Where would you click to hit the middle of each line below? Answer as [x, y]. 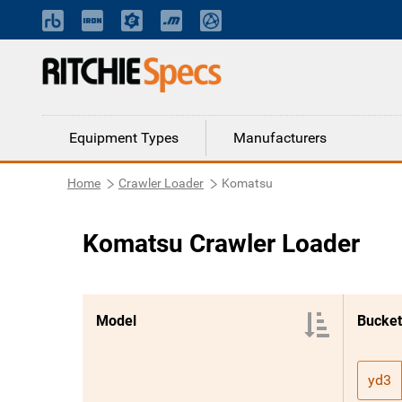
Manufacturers [280, 138]
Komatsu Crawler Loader [221, 244]
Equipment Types [124, 138]
